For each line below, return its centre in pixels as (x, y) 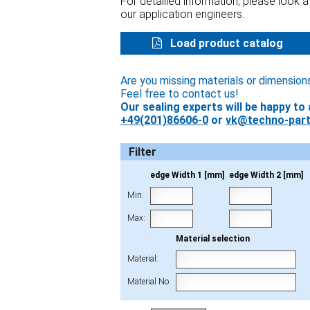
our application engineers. (182, 15)
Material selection (213, 238)
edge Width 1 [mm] (187, 175)
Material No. (149, 281)
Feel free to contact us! (180, 93)
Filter (143, 152)
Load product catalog (226, 44)
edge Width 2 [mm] (266, 175)
